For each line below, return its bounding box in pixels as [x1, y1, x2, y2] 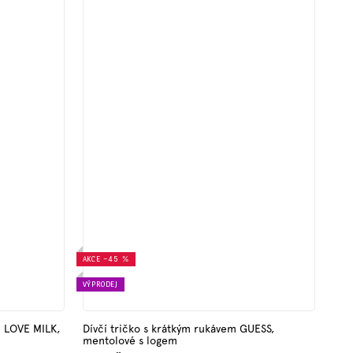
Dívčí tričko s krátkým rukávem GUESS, [82, 321, 274, 335]
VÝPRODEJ [82, 279, 118, 288]
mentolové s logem [82, 333, 177, 347]
